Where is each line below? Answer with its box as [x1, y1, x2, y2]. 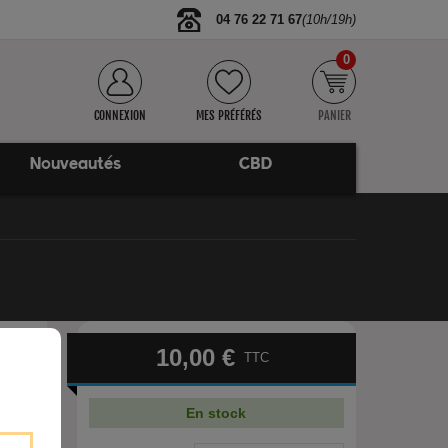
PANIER [317, 108, 351, 123]
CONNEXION [94, 108, 146, 123]
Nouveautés [29, 156, 121, 173]
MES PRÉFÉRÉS [196, 108, 262, 123]
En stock [186, 405, 247, 421]
